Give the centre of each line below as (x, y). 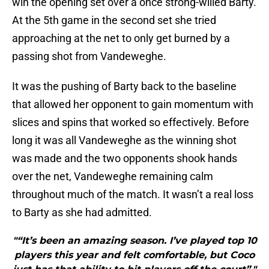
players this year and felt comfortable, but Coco (134, 255)
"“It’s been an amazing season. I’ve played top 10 (134, 241)
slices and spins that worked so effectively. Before (131, 122)
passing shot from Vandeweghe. (89, 56)
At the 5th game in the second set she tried (114, 20)
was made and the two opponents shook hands (125, 159)
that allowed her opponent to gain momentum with (133, 104)
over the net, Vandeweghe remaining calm (113, 177)
